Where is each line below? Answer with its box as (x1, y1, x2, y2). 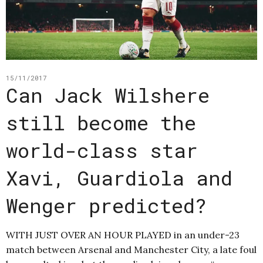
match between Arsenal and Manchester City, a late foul (6, 244, 257, 256)
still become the (6, 109, 196, 136)
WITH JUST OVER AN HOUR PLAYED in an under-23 (6, 229, 240, 241)
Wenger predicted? (6, 192, 207, 219)
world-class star (6, 137, 198, 164)
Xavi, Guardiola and (6, 164, 232, 191)
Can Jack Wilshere (6, 82, 210, 109)
